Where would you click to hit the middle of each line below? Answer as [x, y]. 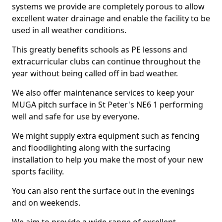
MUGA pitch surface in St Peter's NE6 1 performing [108, 105]
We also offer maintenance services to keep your [103, 93]
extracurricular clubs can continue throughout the [106, 61]
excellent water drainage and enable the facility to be [111, 18]
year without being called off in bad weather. [95, 73]
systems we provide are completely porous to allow [108, 6]
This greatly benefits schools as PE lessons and [100, 50]
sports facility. [38, 171]
